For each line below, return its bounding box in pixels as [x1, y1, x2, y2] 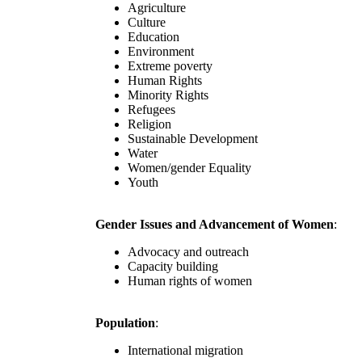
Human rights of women [128, 274, 252, 288]
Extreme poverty [128, 59, 213, 74]
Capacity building [128, 259, 218, 274]
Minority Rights [128, 88, 208, 103]
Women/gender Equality [128, 161, 251, 175]
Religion [128, 117, 171, 132]
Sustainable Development [128, 132, 258, 146]
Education [128, 30, 179, 44]
